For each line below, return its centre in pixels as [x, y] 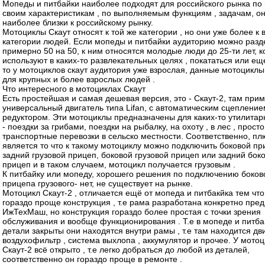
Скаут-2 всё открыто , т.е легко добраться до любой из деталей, [126, 249]
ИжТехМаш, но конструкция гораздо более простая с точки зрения [132, 211]
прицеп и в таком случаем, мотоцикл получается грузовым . [119, 164]
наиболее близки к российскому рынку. [78, 22]
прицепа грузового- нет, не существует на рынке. [98, 183]
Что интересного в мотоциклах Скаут [74, 88]
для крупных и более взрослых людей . [79, 79]
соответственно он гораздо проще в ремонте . [92, 259]
